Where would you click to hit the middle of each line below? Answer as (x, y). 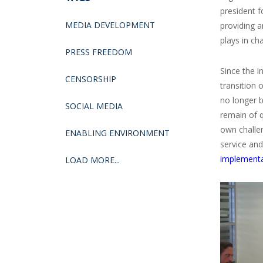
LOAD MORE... (92, 160)
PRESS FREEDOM (99, 52)
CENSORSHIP (91, 79)
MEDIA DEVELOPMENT (110, 25)
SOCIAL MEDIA (94, 106)
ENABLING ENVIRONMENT (117, 133)
